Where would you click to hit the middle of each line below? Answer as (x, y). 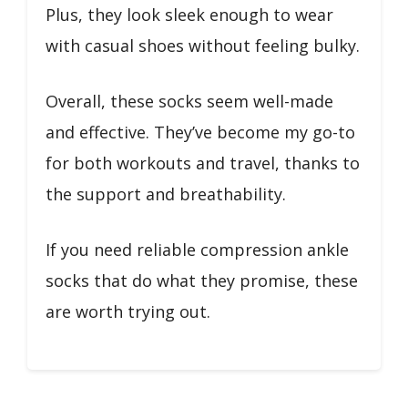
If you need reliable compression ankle (197, 249)
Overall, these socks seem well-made (189, 101)
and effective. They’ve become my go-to (200, 132)
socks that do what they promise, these (202, 280)
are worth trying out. (128, 311)
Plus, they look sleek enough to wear (189, 14)
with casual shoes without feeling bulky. (203, 45)
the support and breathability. (166, 194)
